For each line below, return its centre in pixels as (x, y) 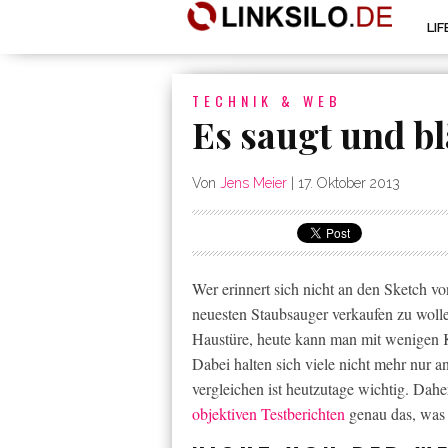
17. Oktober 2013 (349, 183)
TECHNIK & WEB (267, 100)
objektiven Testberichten (268, 413)
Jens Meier (253, 183)
